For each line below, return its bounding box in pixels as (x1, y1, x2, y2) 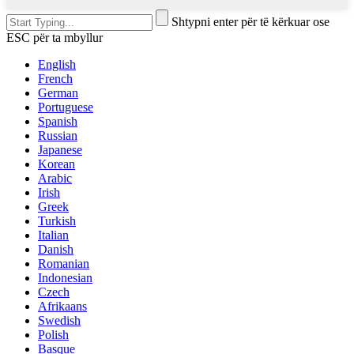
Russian (38, 129, 77, 143)
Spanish (38, 115, 77, 129)
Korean (38, 157, 75, 171)
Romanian (38, 257, 89, 271)
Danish (38, 243, 73, 257)
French (38, 72, 73, 86)
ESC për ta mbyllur (6, 31, 103, 45)
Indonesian (38, 271, 92, 285)
